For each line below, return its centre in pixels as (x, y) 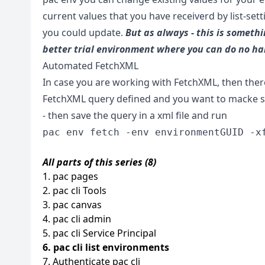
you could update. (84, 32)
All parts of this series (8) (99, 162)
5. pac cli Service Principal (99, 233)
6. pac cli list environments (106, 247)
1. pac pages (70, 176)
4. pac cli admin (77, 219)
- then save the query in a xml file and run (135, 115)
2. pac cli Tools (75, 190)
